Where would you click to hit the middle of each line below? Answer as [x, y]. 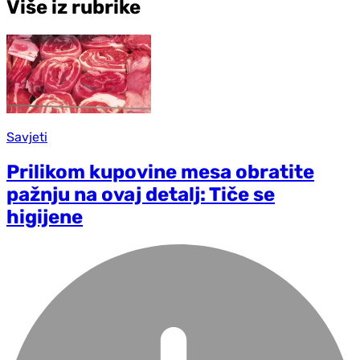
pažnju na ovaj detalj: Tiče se [141, 195]
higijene [45, 217]
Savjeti [27, 137]
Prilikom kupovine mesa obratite [160, 172]
